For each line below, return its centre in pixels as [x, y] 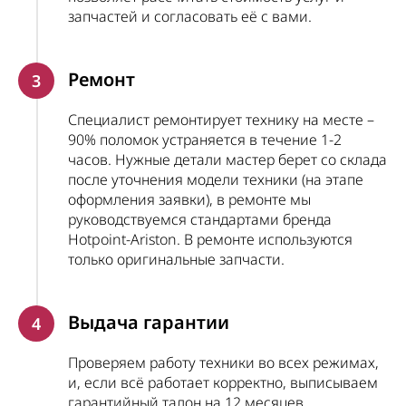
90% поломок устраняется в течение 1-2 [205, 140]
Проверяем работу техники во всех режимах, [223, 362]
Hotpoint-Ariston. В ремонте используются [210, 239]
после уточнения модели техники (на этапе [216, 179]
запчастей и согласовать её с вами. [190, 16]
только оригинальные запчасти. [176, 259]
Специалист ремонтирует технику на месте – [221, 120]
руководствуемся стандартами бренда [200, 219]
